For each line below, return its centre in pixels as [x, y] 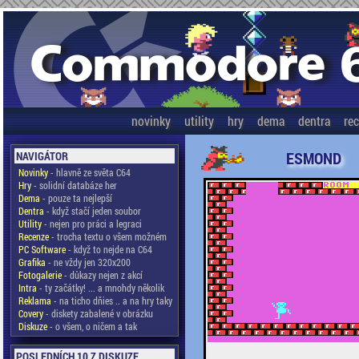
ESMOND [313, 158]
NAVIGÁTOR [42, 156]
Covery [30, 313]
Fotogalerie [40, 275]
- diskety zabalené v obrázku [98, 313]
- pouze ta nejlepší [76, 198]
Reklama [34, 301]
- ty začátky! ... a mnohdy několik [100, 288]
